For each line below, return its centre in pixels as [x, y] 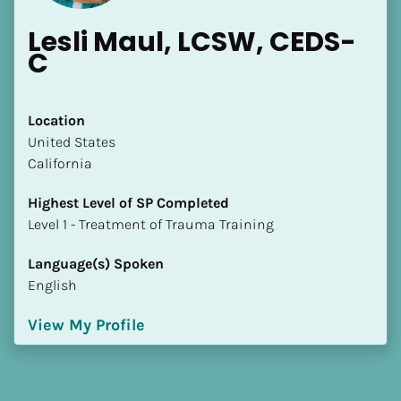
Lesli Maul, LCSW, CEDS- [192, 42]
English [52, 285]
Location [56, 120]
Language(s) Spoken [96, 263]
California [60, 163]
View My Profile [86, 324]
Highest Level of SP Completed [128, 202]
